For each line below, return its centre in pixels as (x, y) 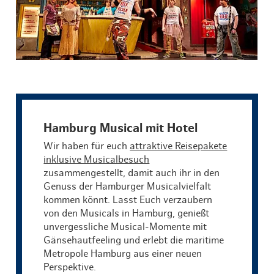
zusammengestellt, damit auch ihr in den (132, 173)
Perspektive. (71, 267)
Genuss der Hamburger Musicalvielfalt (128, 186)
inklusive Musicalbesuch (97, 159)
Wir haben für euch (87, 146)
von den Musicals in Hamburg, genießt (127, 213)
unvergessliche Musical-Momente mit (125, 227)
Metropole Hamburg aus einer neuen (123, 254)
